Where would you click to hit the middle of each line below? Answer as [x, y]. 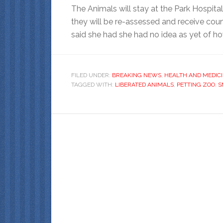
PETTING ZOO [196, 84]
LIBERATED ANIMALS [144, 84]
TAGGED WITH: [93, 84]
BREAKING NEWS [137, 75]
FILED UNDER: [92, 75]
